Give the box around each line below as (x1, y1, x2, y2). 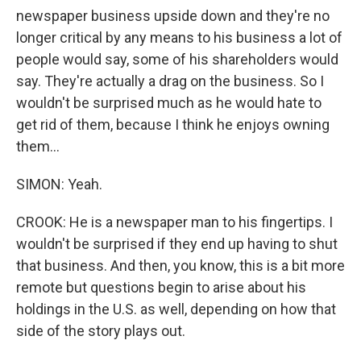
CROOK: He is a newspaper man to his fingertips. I (16, 214, 333, 230)
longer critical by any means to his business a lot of (16, 29, 342, 46)
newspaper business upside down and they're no (16, 7, 330, 24)
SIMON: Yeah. (16, 176, 102, 193)
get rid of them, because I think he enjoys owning (16, 116, 330, 133)
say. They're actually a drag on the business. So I (16, 73, 324, 89)
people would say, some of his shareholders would (16, 51, 338, 68)
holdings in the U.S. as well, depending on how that (16, 301, 336, 317)
